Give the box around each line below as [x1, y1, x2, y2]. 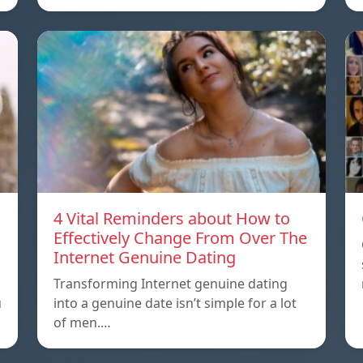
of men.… [53, 313, 111, 331]
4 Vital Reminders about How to [53, 207, 290, 229]
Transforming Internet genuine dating [53, 274, 288, 293]
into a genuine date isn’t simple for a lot [53, 293, 297, 312]
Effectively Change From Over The [53, 226, 307, 249]
